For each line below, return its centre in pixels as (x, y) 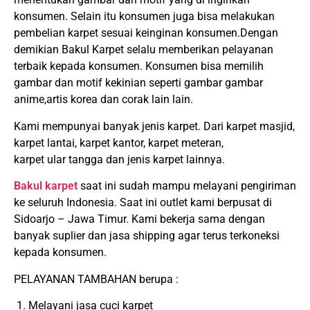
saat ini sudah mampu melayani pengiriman (187, 186)
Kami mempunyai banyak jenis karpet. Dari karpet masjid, (154, 126)
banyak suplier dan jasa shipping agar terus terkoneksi (147, 236)
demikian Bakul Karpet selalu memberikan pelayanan (144, 50)
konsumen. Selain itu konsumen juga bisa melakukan (144, 17)
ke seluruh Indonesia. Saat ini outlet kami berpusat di (143, 203)
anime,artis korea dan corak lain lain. (103, 100)
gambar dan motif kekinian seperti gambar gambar (138, 83)
